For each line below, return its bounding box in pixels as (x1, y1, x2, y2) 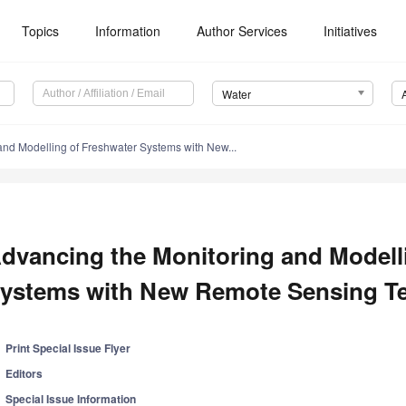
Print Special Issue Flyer (5, 340, 131, 357)
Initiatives (324, 22, 378, 40)
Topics (22, 22, 60, 40)
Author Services (197, 22, 288, 40)
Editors (5, 365, 43, 382)
